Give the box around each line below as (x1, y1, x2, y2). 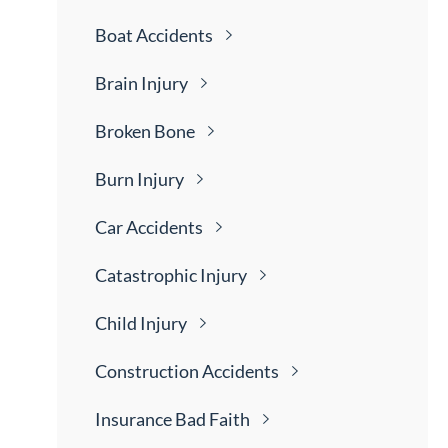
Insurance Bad (95, 408, 210, 431)
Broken (95, 120, 155, 143)
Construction (95, 360, 203, 383)
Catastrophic (95, 264, 201, 287)
